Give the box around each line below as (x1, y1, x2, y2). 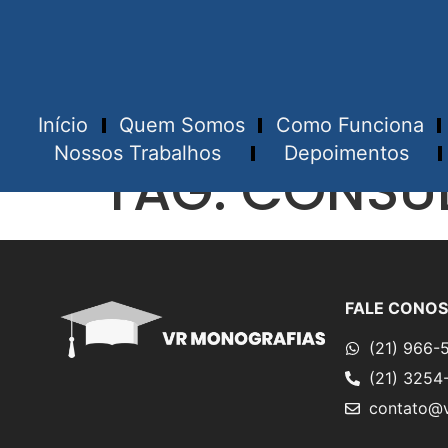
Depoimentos (283, 141, 409, 166)
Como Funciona (275, 113, 424, 138)
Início (38, 113, 89, 138)
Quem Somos (118, 113, 245, 138)
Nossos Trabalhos (54, 141, 222, 166)
